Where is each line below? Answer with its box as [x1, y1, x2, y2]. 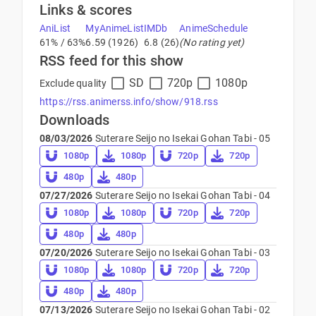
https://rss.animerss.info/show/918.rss [39, 95, 218, 107]
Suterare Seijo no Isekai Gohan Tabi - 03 [92, 246, 271, 258]
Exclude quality [39, 77, 107, 89]
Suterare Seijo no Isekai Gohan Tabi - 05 [92, 132, 271, 144]
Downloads [39, 111, 110, 128]
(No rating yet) [179, 36, 245, 48]
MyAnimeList [85, 22, 145, 34]
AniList [39, 22, 71, 34]
